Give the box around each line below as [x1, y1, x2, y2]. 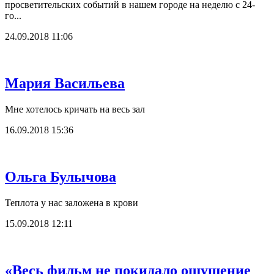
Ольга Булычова [5, 169, 116, 185]
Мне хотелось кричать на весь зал [5, 104, 145, 115]
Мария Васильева [5, 75, 125, 92]
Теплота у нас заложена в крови [5, 197, 138, 208]
